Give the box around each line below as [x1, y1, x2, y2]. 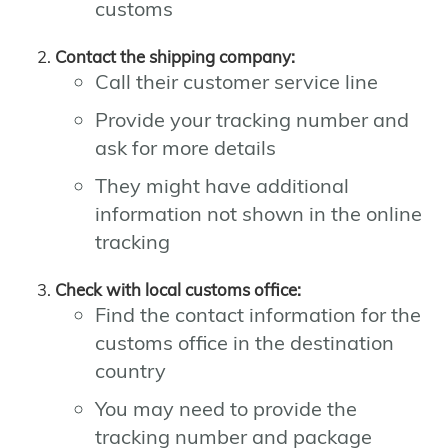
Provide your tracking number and [95, 107, 409, 133]
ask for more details [95, 135, 276, 161]
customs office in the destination [95, 330, 394, 356]
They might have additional [95, 173, 349, 199]
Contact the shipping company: [55, 46, 295, 68]
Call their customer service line [95, 69, 378, 95]
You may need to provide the [95, 396, 357, 422]
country [95, 358, 166, 384]
